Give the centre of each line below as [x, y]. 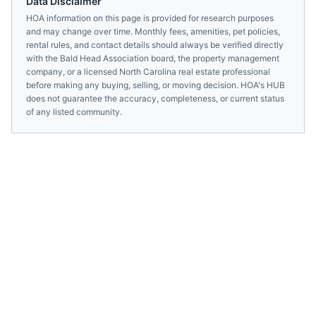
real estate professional [223, 72]
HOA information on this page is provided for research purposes [150, 18]
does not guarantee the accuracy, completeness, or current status [155, 98]
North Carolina [148, 72]
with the [43, 58]
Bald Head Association [104, 58]
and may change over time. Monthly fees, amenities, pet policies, [153, 31]
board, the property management [214, 58]
